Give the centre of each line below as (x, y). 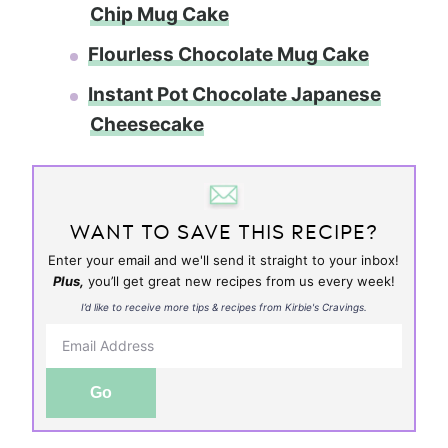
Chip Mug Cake (159, 15)
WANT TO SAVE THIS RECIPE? (224, 233)
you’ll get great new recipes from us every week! (239, 281)
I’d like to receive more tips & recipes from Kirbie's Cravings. (223, 307)
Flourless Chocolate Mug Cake (228, 55)
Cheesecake (147, 125)
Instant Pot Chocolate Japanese (234, 95)
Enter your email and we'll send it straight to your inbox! (224, 260)
